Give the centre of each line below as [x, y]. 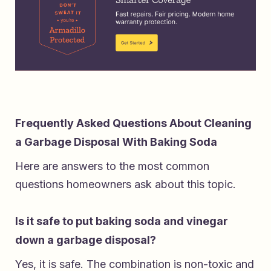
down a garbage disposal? [86, 240]
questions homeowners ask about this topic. [126, 184]
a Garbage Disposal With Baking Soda [116, 142]
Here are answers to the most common [112, 166]
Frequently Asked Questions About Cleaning [133, 123]
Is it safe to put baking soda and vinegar [122, 221]
